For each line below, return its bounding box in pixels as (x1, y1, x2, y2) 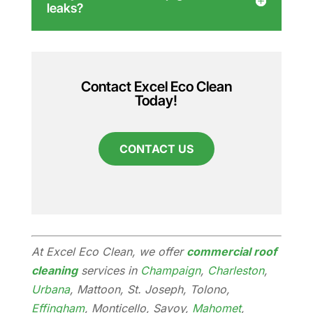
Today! (135, 92, 178, 109)
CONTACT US (119, 141, 194, 156)
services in (77, 263, 140, 277)
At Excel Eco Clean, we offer (31, 244, 187, 259)
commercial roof (186, 244, 277, 259)
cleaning (31, 263, 78, 277)
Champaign (140, 263, 201, 277)
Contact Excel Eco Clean (80, 78, 232, 95)
